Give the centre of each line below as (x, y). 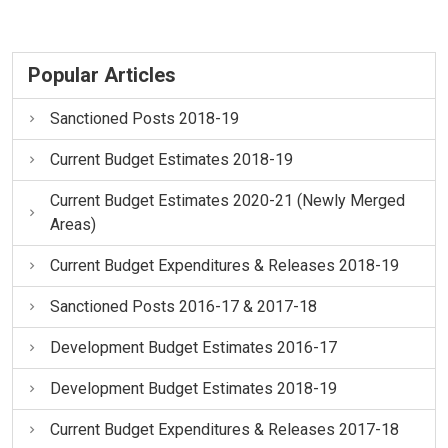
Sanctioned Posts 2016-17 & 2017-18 (183, 306)
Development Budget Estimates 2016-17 (193, 347)
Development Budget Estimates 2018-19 (193, 388)
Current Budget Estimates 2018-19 (171, 159)
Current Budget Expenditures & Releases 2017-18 (224, 429)
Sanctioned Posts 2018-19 (144, 118)
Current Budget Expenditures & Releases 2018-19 (224, 265)
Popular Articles (102, 75)
